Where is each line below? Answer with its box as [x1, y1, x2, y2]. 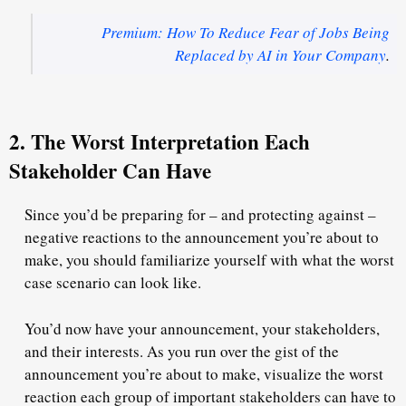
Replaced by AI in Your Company [174, 44, 386, 66]
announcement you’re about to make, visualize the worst [24, 362, 383, 384]
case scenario [24, 272, 114, 294]
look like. [140, 272, 207, 294]
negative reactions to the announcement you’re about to [24, 227, 379, 248]
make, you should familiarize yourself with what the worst [24, 249, 394, 271]
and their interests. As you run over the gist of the [24, 340, 339, 362]
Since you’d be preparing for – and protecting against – [24, 204, 376, 226]
